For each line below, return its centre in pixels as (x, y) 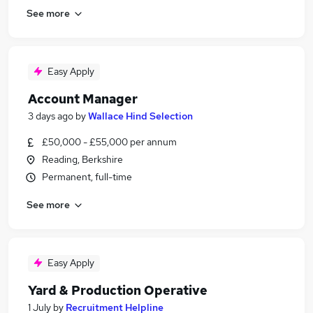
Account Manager (83, 99)
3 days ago (51, 116)
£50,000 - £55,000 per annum (109, 142)
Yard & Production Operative (118, 290)
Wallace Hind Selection (140, 116)
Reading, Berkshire (82, 159)
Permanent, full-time (87, 177)
